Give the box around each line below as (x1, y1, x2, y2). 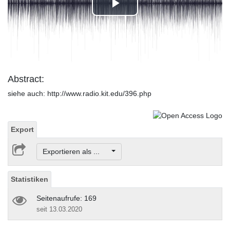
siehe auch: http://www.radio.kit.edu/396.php (8, 89, 151, 98)
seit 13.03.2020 (36, 205, 82, 214)
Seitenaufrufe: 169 (36, 194, 97, 203)
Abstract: (8, 74, 44, 85)
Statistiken (11, 175, 48, 184)
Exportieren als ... (42, 147, 110, 156)
